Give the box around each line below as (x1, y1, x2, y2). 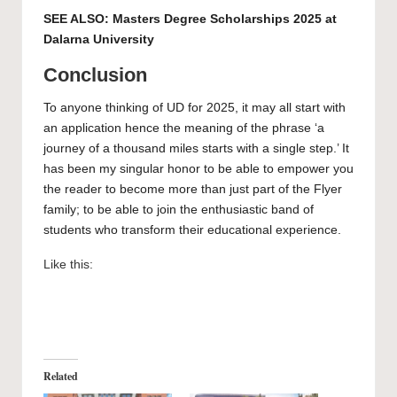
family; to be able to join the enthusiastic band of (43, 202, 314, 216)
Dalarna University (43, 32, 154, 46)
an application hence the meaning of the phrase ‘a (43, 121, 324, 135)
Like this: (43, 257, 93, 271)
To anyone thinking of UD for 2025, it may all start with (43, 100, 346, 114)
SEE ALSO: (43, 12, 113, 26)
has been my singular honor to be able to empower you (43, 161, 354, 175)
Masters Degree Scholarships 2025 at (113, 12, 337, 26)
